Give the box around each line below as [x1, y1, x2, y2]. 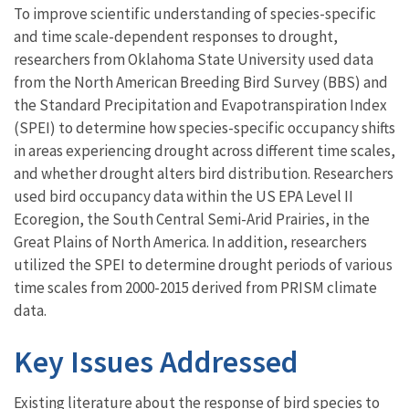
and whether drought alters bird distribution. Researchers [14, 163, 393, 184]
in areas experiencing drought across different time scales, [14, 141, 395, 162]
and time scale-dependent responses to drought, [14, 26, 338, 47]
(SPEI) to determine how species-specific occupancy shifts [14, 118, 395, 139]
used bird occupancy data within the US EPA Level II [14, 186, 353, 207]
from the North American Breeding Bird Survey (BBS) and [14, 72, 388, 93]
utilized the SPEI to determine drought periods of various [14, 255, 393, 276]
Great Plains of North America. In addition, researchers [14, 232, 367, 253]
